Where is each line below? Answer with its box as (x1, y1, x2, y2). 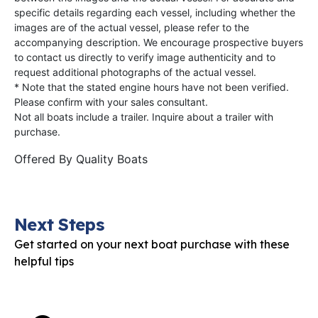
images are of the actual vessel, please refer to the (14, 21, 249, 34)
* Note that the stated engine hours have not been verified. (14, 81, 289, 94)
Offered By (14, 152, 76, 167)
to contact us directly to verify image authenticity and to (14, 51, 275, 64)
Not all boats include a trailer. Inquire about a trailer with (14, 111, 273, 124)
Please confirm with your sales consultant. (14, 96, 208, 109)
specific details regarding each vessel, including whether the (14, 6, 295, 19)
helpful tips (14, 254, 74, 269)
